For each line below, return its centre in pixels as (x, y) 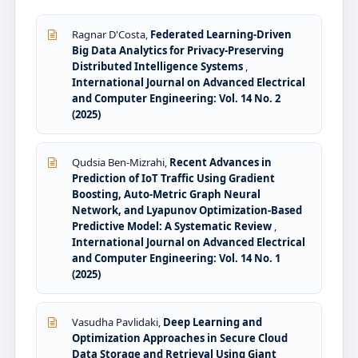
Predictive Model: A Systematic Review (173, 227)
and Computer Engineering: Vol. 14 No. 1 (176, 259)
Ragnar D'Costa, (111, 35)
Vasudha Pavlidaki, (117, 322)
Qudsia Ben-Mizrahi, (121, 163)
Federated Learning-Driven (221, 35)
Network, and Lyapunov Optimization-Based (187, 211)
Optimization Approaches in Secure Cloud (180, 338)
